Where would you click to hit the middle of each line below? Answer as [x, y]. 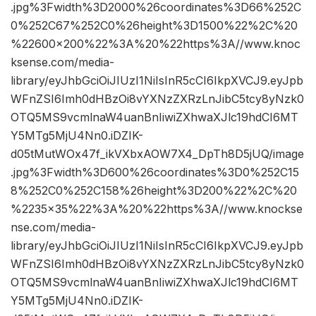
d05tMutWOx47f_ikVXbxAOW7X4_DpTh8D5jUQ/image [157, 154]
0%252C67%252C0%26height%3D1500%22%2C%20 [154, 26]
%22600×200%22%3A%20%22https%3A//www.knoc [156, 44]
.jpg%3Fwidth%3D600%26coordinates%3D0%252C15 [155, 172]
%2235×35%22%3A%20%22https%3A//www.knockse [157, 209]
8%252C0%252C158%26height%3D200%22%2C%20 [154, 191]
